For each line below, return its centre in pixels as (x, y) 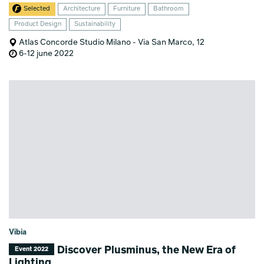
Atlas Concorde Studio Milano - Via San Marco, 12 (111, 42)
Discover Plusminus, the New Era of (146, 250)
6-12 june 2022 (46, 53)
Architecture (82, 9)
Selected (37, 9)
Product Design (38, 24)
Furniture (127, 9)
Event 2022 (32, 249)
